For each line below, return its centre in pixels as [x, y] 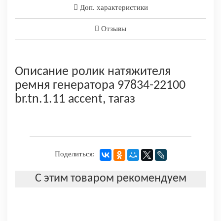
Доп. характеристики [113, 7]
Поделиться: [74, 154]
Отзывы [113, 28]
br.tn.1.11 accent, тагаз [75, 99]
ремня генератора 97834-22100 [100, 85]
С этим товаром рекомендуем [110, 179]
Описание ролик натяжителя [93, 72]
